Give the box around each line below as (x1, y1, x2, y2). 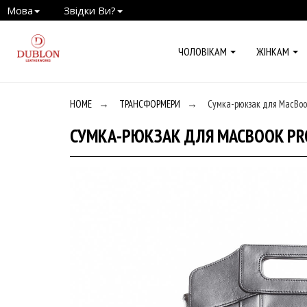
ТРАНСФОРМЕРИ (119, 97, 180, 110)
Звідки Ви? (64, 3, 116, 17)
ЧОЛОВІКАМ (178, 45, 227, 58)
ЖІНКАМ (256, 45, 289, 58)
